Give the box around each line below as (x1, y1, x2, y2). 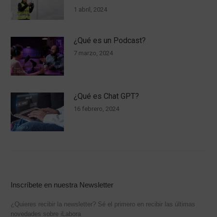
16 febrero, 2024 (74, 105, 120, 112)
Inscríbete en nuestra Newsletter (11, 181, 114, 189)
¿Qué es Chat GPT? (74, 92, 139, 101)
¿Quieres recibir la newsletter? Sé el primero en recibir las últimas (11, 201, 196, 208)
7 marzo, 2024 (74, 49, 113, 57)
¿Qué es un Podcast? (74, 36, 146, 45)
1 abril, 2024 (74, 6, 108, 13)
